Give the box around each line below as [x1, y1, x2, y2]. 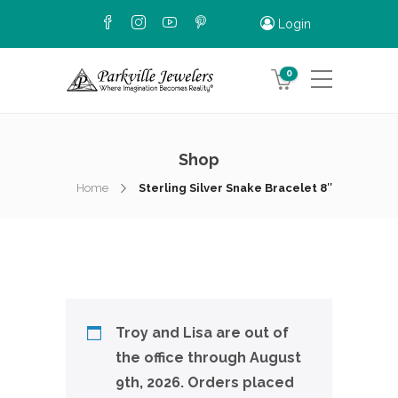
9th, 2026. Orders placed [115, 374, 294, 391]
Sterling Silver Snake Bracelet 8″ [139, 181, 332, 195]
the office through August [115, 349, 301, 366]
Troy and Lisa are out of [115, 324, 289, 341]
